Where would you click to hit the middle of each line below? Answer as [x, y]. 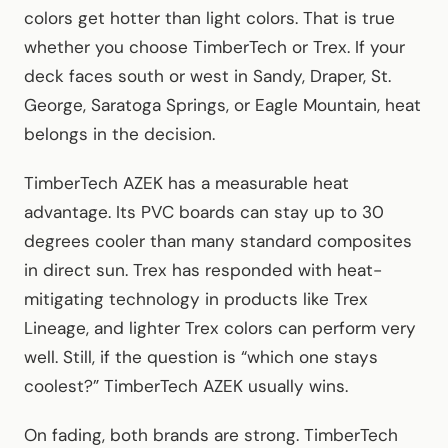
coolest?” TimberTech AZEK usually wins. [186, 385]
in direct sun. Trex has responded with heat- [203, 269]
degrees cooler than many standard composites [218, 240]
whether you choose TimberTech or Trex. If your [214, 46]
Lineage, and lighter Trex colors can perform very [220, 327]
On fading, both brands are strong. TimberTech [211, 434]
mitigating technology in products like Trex [196, 298]
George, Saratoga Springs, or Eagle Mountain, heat [222, 104]
